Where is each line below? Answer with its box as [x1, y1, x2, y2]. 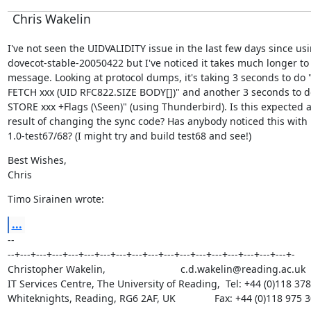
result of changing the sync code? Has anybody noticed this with [7, 114, 308, 128]
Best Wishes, [7, 153, 67, 167]
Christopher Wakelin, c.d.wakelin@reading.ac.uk [7, 262, 305, 276]
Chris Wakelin [12, 10, 91, 27]
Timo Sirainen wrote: [7, 192, 104, 205]
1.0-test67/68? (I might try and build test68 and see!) [7, 128, 251, 142]
